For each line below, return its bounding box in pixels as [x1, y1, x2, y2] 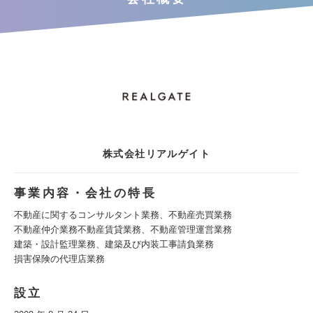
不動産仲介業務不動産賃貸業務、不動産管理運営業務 [14, 224, 232, 235]
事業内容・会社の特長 [14, 187, 156, 200]
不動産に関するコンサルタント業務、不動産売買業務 [14, 210, 232, 220]
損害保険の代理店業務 [14, 254, 105, 264]
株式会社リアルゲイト [103, 148, 210, 159]
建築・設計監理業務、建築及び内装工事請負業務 [14, 239, 214, 249]
